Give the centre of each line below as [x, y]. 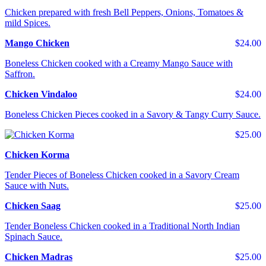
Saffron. [20, 74]
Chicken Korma [37, 154]
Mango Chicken [37, 43]
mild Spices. [28, 23]
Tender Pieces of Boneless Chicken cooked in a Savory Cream [122, 175]
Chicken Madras [39, 256]
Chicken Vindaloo [41, 94]
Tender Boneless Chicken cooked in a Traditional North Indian [122, 226]
